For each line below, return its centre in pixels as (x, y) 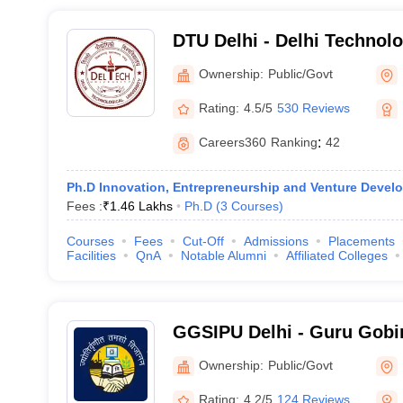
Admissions (276, 241)
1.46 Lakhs (141, 206)
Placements (361, 241)
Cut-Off (203, 241)
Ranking (294, 142)
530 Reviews (313, 107)
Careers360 (232, 142)
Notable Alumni (223, 255)
